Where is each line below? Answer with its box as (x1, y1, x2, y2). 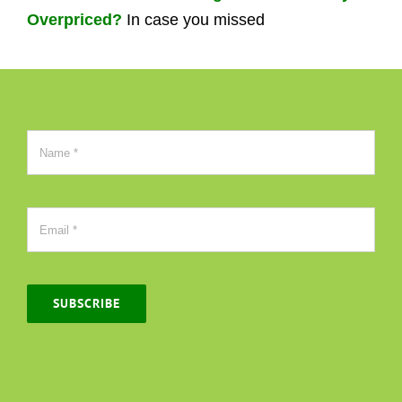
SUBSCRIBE (52, 295, 120, 312)
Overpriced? (26, 11, 122, 30)
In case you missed (126, 11, 265, 30)
